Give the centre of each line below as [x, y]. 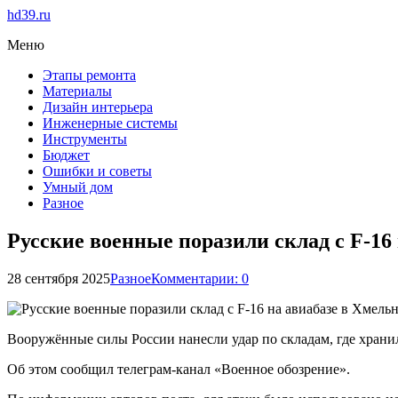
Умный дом [78, 187]
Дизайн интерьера [98, 107]
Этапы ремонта [89, 75]
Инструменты [85, 139]
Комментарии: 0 [200, 278]
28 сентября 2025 [59, 278]
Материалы [77, 91]
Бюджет [66, 155]
